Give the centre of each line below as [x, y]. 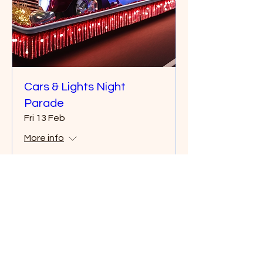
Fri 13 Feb [45, 118]
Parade [44, 103]
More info [44, 138]
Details [94, 176]
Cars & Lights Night [75, 87]
